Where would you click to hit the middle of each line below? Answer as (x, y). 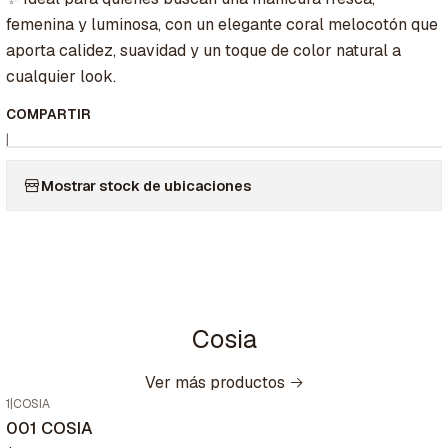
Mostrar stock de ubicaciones (146, 185)
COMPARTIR (48, 114)
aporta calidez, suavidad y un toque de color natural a (203, 51)
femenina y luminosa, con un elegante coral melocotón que (222, 25)
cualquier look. (61, 77)
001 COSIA (49, 428)
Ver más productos (214, 383)
